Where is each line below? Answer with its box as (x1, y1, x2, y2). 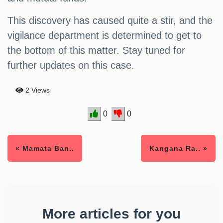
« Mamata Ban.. (15, 144, 74, 153)
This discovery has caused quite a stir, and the (7, 15, 213, 26)
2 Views (23, 86, 50, 95)
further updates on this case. (7, 60, 134, 71)
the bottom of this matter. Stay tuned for (7, 45, 185, 56)
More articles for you (42, 206, 181, 222)
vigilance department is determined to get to (7, 30, 202, 41)
